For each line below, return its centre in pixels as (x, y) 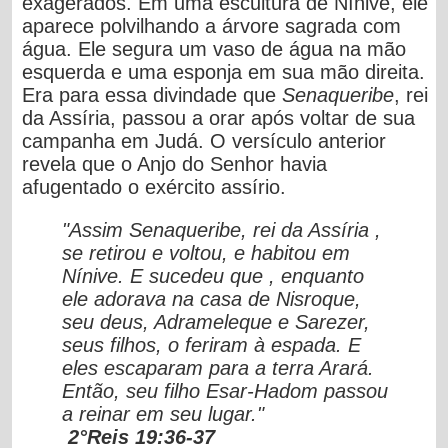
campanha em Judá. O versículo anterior (204, 140)
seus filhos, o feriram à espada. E (212, 344)
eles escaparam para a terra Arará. (218, 367)
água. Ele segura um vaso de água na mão (214, 48)
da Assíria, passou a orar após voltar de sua (219, 117)
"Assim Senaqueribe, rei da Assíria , (222, 229)
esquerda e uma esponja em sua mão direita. (224, 71)
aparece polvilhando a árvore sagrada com (212, 25)
